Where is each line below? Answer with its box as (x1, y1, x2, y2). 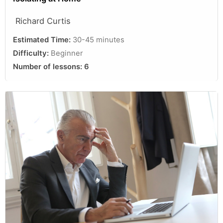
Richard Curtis (15, 16, 71, 26)
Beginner (51, 49, 83, 58)
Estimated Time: (13, 35, 73, 45)
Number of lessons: (13, 62, 84, 72)
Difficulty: (13, 49, 51, 58)
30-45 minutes (73, 35, 124, 45)
